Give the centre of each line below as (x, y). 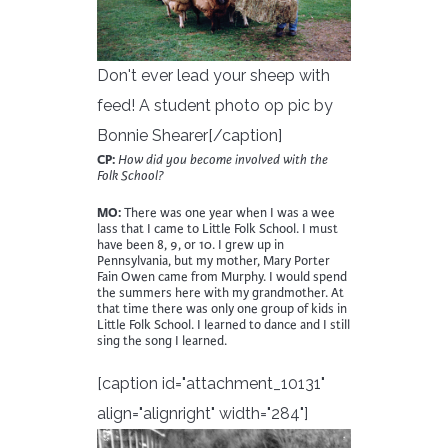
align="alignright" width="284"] (202, 414)
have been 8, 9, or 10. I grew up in (190, 245)
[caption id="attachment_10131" (211, 384)
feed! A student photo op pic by (215, 106)
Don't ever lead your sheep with (213, 76)
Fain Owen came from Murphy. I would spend (222, 277)
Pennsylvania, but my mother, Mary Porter (213, 261)
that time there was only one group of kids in (222, 309)
